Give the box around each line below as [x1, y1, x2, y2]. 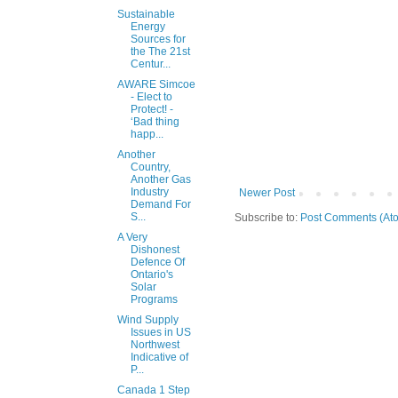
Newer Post [239, 186, 295, 199]
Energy [130, 20, 165, 34]
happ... [130, 128, 163, 141]
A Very [116, 231, 147, 244]
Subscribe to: [235, 211, 300, 224]
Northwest [130, 338, 179, 352]
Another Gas [130, 173, 191, 187]
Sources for [130, 33, 186, 46]
